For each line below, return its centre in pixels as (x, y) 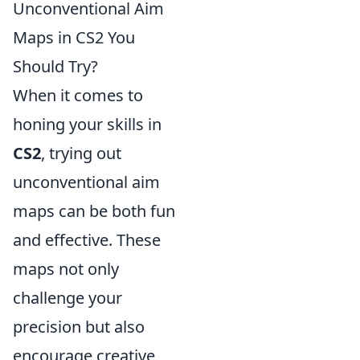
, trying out (81, 153)
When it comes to (78, 95)
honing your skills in (87, 124)
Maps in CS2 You (74, 37)
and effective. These (87, 240)
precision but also (79, 327)
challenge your (67, 298)
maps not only (66, 269)
